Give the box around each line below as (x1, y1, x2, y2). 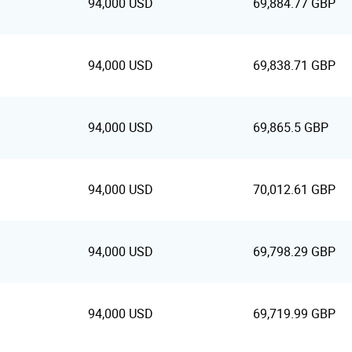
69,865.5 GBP (253, 120, 328, 135)
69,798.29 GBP (253, 244, 335, 259)
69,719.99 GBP (253, 306, 335, 321)
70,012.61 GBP (253, 182, 335, 197)
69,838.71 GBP (253, 58, 335, 73)
